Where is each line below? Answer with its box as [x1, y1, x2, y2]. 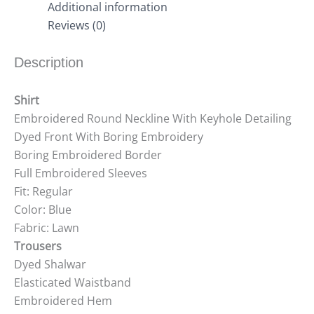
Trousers [14, 238, 62, 254]
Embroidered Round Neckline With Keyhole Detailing [14, 111, 292, 127]
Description [14, 55, 83, 71]
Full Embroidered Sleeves [14, 165, 147, 182]
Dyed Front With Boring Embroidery [14, 129, 203, 145]
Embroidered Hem [14, 293, 112, 309]
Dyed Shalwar [14, 257, 86, 273]
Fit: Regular [14, 184, 73, 200]
